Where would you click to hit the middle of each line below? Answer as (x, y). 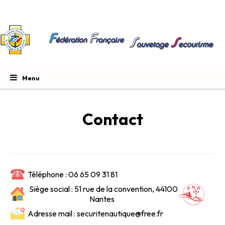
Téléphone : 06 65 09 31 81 (71, 174)
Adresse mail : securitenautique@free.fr (94, 213)
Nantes (102, 199)
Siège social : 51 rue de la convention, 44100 (102, 189)
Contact (113, 119)
